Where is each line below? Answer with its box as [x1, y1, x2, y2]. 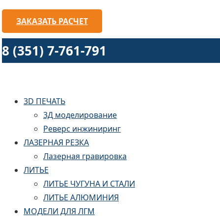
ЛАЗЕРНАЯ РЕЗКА [24, 137, 89, 148]
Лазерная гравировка [43, 151, 127, 162]
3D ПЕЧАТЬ [24, 96, 65, 107]
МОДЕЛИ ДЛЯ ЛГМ [24, 206, 95, 217]
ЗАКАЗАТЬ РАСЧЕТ [16, 16, 88, 27]
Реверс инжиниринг [43, 123, 121, 134]
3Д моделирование [43, 110, 117, 120]
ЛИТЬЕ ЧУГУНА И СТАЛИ [43, 178, 135, 189]
